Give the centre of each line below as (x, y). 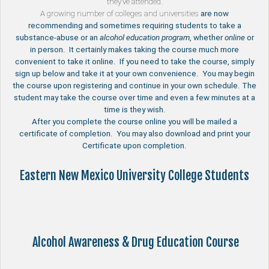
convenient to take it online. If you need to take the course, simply (134, 62)
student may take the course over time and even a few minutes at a (134, 98)
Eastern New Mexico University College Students (134, 175)
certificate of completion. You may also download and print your (134, 134)
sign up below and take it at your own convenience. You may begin (134, 74)
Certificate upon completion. (134, 146)
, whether (207, 38)
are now (214, 14)
